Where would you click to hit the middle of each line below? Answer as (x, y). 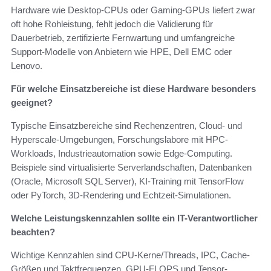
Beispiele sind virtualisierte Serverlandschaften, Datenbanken (131, 168)
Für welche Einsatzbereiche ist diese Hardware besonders (133, 89)
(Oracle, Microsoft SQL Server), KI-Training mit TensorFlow (127, 181)
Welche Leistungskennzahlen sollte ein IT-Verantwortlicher (134, 218)
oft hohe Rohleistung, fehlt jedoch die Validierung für (112, 24)
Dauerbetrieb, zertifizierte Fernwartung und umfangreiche (123, 38)
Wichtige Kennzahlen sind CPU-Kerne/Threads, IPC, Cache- (130, 255)
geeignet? (32, 103)
